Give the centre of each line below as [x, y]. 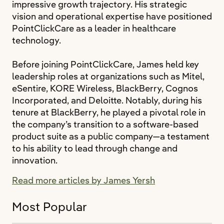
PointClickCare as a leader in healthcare [94, 28]
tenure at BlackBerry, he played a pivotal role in [109, 112]
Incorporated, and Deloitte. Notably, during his [107, 100]
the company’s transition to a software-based [105, 124]
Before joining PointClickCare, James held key [105, 64]
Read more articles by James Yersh [83, 180]
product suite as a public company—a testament [111, 136]
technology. [36, 40]
